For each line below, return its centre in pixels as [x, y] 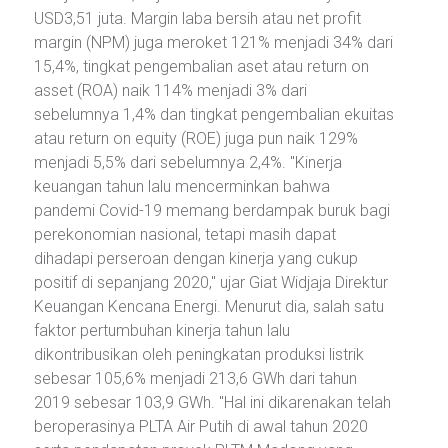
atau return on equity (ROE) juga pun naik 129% [196, 138]
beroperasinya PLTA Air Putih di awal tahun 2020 [201, 426]
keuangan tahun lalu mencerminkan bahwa [182, 186]
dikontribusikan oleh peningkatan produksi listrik [199, 354]
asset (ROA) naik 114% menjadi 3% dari [170, 90]
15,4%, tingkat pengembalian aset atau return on [201, 66]
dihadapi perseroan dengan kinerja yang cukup [196, 258]
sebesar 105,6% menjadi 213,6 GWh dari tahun [195, 378]
